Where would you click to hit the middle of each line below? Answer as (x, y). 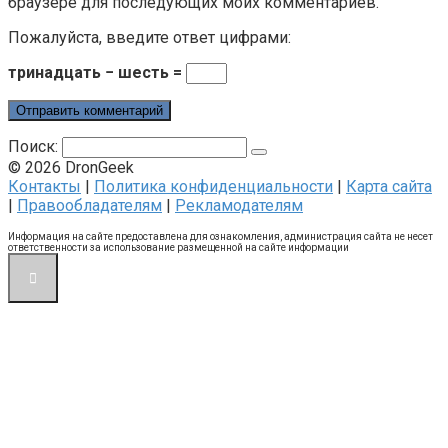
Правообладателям (89, 206)
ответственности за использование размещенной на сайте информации (178, 248)
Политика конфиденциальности (213, 187)
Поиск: (35, 147)
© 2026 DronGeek (71, 168)
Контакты (44, 187)
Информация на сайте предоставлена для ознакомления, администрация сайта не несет (220, 237)
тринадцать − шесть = (97, 73)
